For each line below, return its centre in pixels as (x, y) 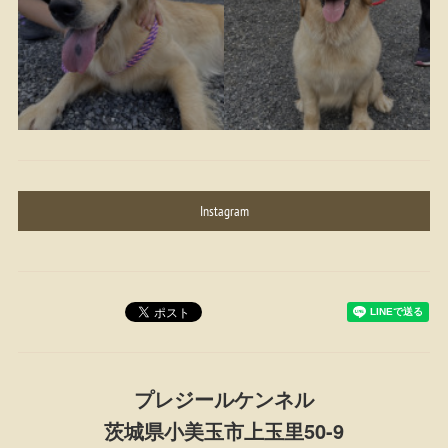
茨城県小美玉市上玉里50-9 (224, 430)
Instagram (224, 210)
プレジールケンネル (224, 398)
